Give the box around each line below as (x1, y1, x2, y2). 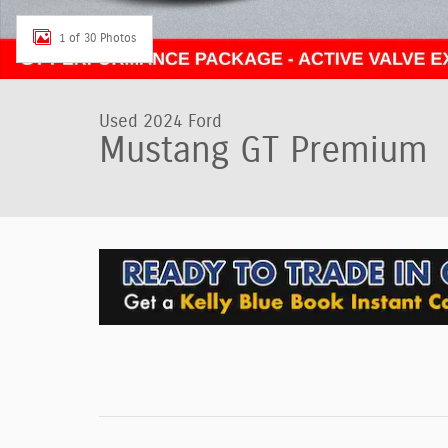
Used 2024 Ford (99, 113, 222, 131)
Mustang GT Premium (99, 133, 428, 169)
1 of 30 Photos (59, 31, 136, 44)
